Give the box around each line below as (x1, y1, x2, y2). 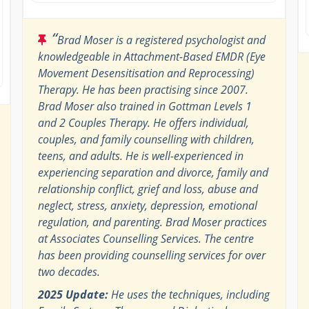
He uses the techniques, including (108, 286, 270, 302)
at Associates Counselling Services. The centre (37, 230, 254, 246)
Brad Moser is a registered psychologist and (57, 32, 266, 48)
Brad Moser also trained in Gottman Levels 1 (37, 98, 252, 114)
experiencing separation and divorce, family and (37, 164, 268, 180)
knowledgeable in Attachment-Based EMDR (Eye (37, 48, 266, 64)
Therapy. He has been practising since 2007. (37, 81, 248, 97)
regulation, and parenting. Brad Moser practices (37, 214, 267, 230)
